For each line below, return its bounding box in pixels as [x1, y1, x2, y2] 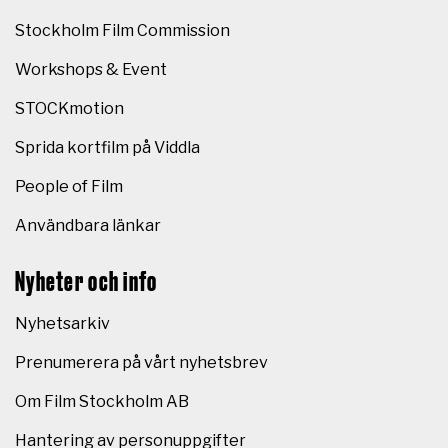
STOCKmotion [15, 98, 124, 118]
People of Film [15, 176, 123, 196]
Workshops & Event [15, 59, 167, 79]
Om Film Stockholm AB [15, 391, 189, 411]
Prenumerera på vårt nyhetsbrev [15, 352, 268, 372]
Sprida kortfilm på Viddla [15, 137, 200, 157]
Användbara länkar [15, 215, 161, 235]
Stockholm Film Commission [15, 20, 230, 40]
